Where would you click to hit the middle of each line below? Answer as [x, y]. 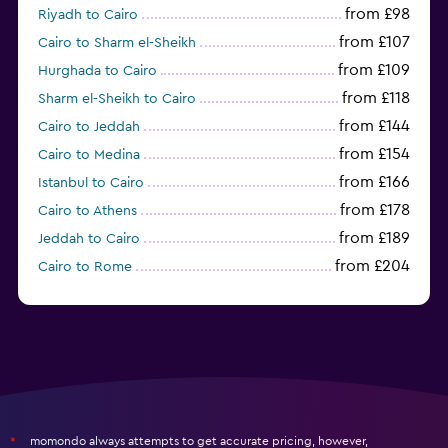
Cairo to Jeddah [89, 127]
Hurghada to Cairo [97, 71]
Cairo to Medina [89, 155]
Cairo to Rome [85, 267]
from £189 [374, 238]
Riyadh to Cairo [88, 15]
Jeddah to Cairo [89, 239]
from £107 [374, 42]
